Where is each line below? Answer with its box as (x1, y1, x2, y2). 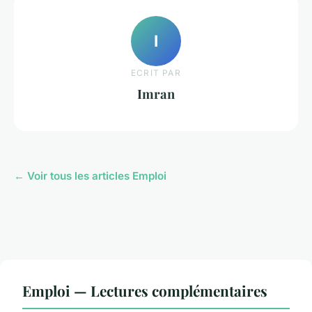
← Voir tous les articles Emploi (14, 169, 166, 182)
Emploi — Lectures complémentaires (22, 280, 267, 300)
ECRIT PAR (131, 67, 181, 78)
